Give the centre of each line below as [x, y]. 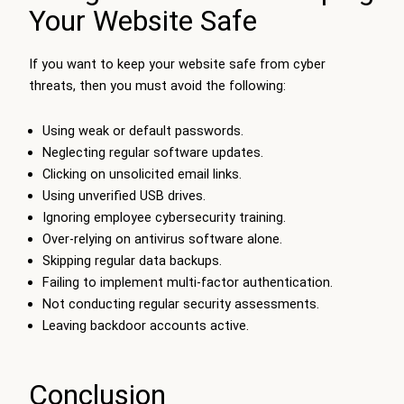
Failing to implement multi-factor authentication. [187, 283]
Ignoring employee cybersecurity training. [164, 218]
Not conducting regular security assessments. [180, 304]
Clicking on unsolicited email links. [142, 174]
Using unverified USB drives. [124, 196]
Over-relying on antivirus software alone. [162, 239]
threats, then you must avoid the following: [157, 86]
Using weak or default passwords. [142, 131]
